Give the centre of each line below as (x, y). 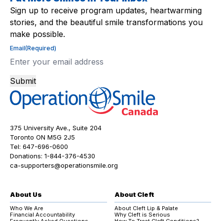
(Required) (41, 48)
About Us (26, 195)
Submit (23, 81)
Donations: (27, 156)
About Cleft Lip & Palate (146, 208)
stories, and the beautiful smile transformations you (106, 22)
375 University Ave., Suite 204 (57, 128)
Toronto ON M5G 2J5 (44, 137)
